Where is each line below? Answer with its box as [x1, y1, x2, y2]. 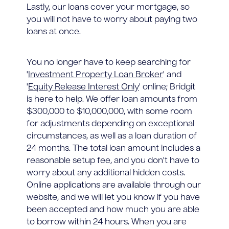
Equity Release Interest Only [28, 83, 139, 91]
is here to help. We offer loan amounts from [27, 95, 197, 104]
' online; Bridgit [139, 83, 195, 91]
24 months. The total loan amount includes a [27, 144, 200, 153]
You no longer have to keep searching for [27, 58, 191, 67]
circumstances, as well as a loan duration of [27, 132, 197, 141]
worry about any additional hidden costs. [27, 169, 185, 177]
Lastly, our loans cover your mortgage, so [27, 3, 190, 12]
